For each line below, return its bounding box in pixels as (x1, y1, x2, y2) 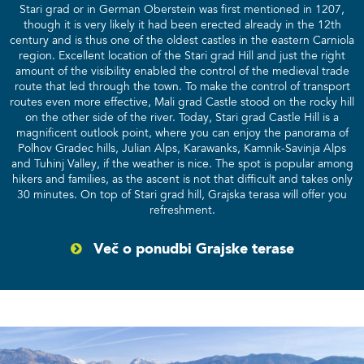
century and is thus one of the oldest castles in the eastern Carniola (10, 35, 354, 47)
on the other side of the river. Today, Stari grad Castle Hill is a (25, 112, 339, 124)
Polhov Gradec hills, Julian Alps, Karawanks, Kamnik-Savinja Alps (18, 143, 346, 155)
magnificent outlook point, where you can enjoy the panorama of (15, 128, 349, 140)
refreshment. (149, 205, 215, 217)
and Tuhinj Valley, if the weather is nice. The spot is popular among (11, 158, 353, 171)
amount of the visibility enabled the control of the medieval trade (15, 66, 349, 78)
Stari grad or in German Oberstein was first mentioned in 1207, (19, 4, 344, 16)
